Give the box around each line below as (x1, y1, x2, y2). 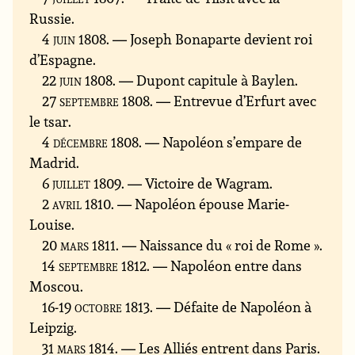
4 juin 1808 (42, 29, 107, 49)
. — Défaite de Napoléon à (150, 297, 312, 317)
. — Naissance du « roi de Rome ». (116, 235, 323, 255)
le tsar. (29, 112, 72, 132)
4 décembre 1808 (42, 132, 139, 152)
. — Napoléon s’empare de (139, 132, 303, 152)
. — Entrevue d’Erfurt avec (150, 91, 317, 111)
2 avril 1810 (42, 194, 112, 214)
